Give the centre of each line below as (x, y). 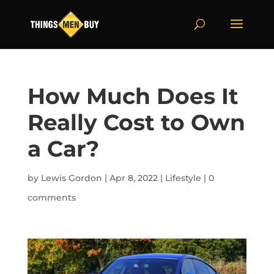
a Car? (63, 149)
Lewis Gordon (71, 178)
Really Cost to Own (136, 122)
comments (51, 198)
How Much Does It (133, 96)
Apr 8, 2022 (133, 178)
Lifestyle (183, 178)
